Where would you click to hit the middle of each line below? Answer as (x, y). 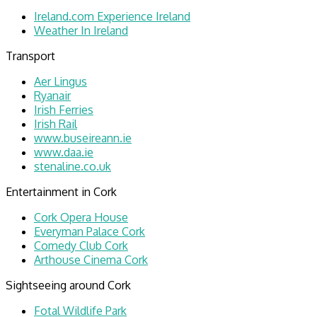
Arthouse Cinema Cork (91, 259)
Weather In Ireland (81, 30)
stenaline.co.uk (73, 166)
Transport (30, 56)
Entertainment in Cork (61, 191)
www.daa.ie (64, 152)
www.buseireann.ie (83, 138)
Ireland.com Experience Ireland (112, 16)
